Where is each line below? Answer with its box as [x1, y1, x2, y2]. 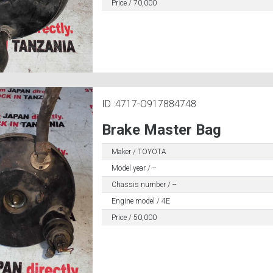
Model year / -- [111, 164, 156, 173]
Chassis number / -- [111, 180, 176, 190]
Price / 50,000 [111, 213, 157, 222]
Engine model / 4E [111, 197, 170, 206]
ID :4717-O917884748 [101, 98, 196, 110]
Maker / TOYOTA [111, 147, 166, 157]
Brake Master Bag [101, 121, 221, 139]
